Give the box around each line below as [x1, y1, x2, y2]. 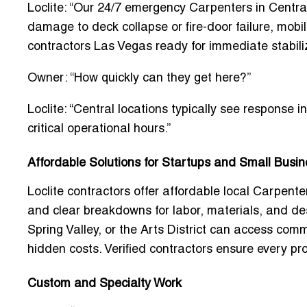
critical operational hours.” [27, 123, 171, 136]
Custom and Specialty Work [27, 278, 182, 291]
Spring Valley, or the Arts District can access [27, 225, 276, 237]
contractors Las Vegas [27, 41, 152, 53]
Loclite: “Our [27, 3, 97, 15]
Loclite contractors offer [27, 186, 162, 199]
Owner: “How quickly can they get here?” [27, 73, 251, 85]
